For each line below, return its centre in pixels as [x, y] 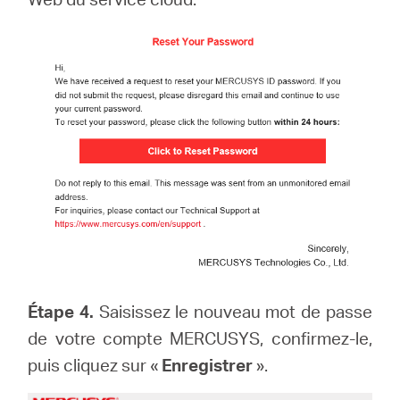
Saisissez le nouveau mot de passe [235, 312]
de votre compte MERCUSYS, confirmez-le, [200, 338]
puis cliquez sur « [95, 365]
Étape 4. [63, 312]
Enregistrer [208, 365]
